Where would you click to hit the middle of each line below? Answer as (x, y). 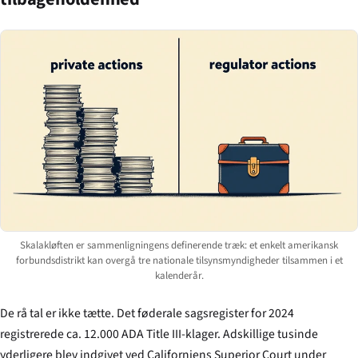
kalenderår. (179, 275)
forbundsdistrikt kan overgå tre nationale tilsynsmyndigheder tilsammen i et (179, 260)
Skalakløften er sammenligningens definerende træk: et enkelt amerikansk (179, 245)
